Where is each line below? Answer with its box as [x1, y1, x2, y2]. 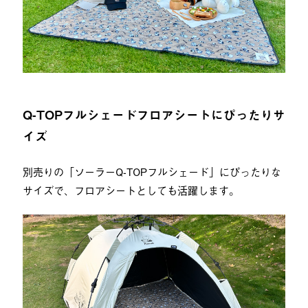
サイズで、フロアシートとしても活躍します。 [22, 181, 239, 197]
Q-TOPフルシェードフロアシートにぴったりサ [22, 105, 285, 124]
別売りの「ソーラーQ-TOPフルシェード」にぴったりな [22, 163, 281, 179]
